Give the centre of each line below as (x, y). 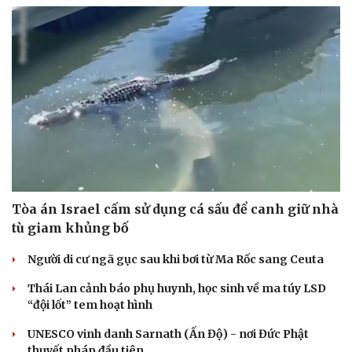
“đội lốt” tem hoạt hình (90, 304)
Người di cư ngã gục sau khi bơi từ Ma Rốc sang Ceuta (176, 259)
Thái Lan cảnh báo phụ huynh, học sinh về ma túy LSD (177, 288)
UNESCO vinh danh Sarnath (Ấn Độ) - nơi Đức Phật (168, 334)
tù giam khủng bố (70, 227)
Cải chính (37, 125)
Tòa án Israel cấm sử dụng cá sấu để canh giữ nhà (175, 209)
